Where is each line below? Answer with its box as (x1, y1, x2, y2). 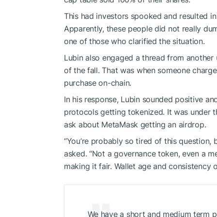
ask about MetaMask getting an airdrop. (64, 119, 206, 129)
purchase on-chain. (64, 77, 131, 88)
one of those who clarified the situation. (64, 36, 205, 46)
